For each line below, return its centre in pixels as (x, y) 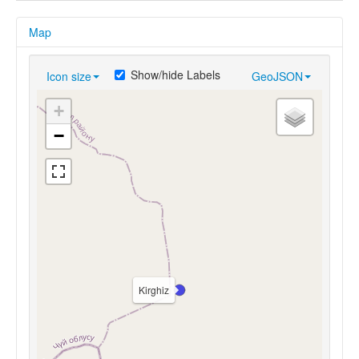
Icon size (69, 76)
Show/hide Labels (175, 74)
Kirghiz (154, 289)
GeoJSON (277, 76)
